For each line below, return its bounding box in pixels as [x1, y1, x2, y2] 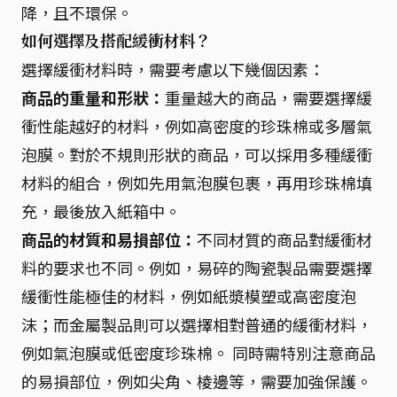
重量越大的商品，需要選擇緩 [165, 86, 372, 109]
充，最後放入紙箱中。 [21, 199, 181, 222]
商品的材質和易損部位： [21, 228, 197, 251]
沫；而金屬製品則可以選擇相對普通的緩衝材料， [21, 313, 372, 336]
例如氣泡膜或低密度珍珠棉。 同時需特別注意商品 [21, 341, 376, 364]
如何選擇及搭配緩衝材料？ [21, 30, 211, 51]
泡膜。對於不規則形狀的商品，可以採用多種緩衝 [21, 143, 372, 166]
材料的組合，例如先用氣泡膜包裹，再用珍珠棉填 [21, 171, 372, 194]
